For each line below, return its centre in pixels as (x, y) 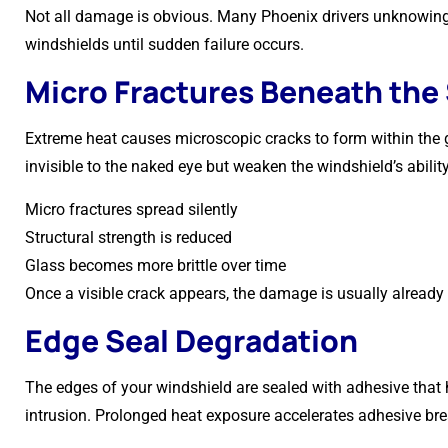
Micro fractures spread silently (131, 209)
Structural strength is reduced (128, 237)
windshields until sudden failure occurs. (164, 44)
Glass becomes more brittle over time (155, 265)
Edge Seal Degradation (191, 340)
